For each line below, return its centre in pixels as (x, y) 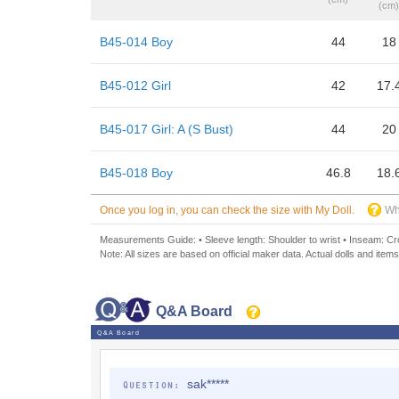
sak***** (208, 384)
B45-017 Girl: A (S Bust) (167, 129)
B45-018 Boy (136, 173)
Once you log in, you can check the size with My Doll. (227, 210)
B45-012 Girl (135, 85)
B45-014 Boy (136, 42)
